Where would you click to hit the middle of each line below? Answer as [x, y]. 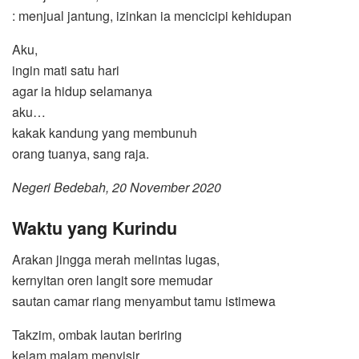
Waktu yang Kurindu [95, 228]
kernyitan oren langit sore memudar [112, 280]
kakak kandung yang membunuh [105, 133]
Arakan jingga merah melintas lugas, [116, 259]
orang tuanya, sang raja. [81, 154]
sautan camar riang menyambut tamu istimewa [144, 301]
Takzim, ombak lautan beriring [97, 334]
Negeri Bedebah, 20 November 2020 [117, 188]
